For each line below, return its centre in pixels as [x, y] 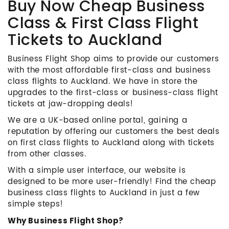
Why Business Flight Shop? [66, 221]
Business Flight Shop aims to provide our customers [114, 59]
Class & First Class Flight [103, 23]
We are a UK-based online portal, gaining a [98, 120]
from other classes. [47, 154]
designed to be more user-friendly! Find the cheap [112, 182]
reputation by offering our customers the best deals [114, 132]
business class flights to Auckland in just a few [104, 193]
